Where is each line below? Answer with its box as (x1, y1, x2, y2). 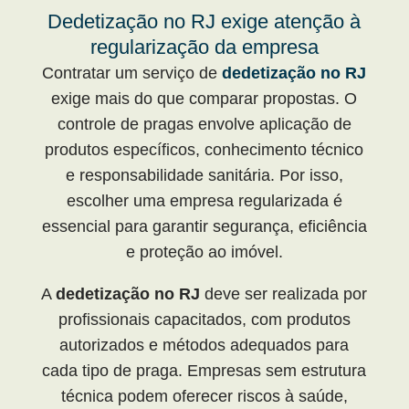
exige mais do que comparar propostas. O (51, 89, 358, 108)
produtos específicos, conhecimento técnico (45, 141, 364, 159)
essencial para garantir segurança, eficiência (41, 217, 367, 236)
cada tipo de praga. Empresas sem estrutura (42, 362, 367, 380)
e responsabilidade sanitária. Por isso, (65, 166, 343, 184)
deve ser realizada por (200, 285, 368, 303)
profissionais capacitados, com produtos (58, 310, 351, 329)
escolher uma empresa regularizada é (66, 192, 342, 210)
